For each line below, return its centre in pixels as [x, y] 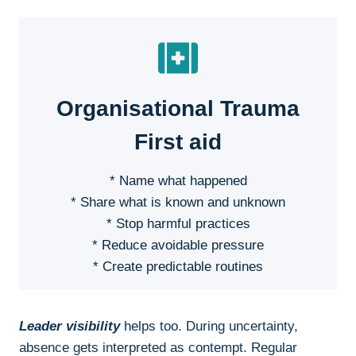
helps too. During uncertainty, [211, 327]
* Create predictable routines [178, 267]
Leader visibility [70, 327]
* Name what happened [178, 181]
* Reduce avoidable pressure [178, 246]
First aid [178, 142]
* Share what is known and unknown [178, 203]
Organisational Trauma [178, 109]
